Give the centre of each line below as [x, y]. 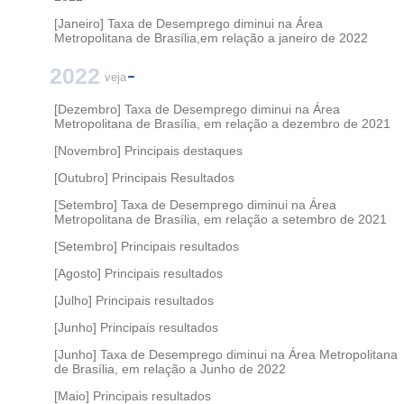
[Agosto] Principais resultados [138, 273]
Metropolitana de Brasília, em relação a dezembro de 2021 [222, 123]
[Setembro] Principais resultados [147, 246]
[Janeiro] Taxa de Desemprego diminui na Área [188, 23]
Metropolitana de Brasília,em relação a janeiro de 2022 [211, 37]
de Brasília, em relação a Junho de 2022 [170, 368]
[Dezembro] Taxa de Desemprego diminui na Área [197, 109]
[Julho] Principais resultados [134, 300]
